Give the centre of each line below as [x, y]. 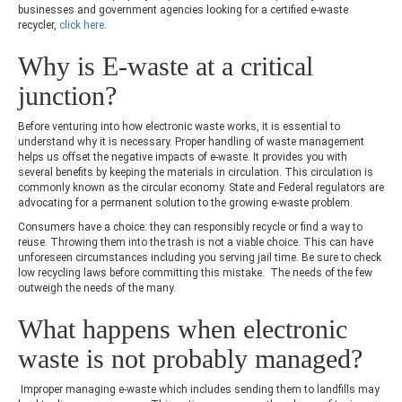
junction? [67, 95]
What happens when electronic [183, 328]
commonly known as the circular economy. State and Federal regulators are [201, 187]
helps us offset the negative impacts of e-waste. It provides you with [183, 157]
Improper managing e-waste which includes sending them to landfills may [199, 389]
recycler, [39, 25]
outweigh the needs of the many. [97, 288]
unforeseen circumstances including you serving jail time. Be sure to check [200, 257]
